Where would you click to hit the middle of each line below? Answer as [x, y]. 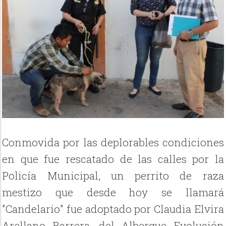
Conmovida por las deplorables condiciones [113, 143]
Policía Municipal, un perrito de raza [113, 176]
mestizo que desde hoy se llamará [113, 192]
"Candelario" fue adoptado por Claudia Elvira [113, 209]
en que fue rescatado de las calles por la [113, 159]
